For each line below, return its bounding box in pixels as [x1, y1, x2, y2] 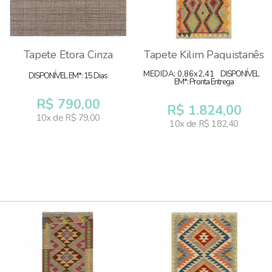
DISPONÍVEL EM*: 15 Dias [29, 70, 107, 81]
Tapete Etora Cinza [23, 47, 113, 62]
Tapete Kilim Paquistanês [144, 47, 264, 62]
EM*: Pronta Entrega [174, 76, 234, 87]
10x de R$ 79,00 [36, 112, 100, 124]
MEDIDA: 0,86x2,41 [143, 69, 214, 80]
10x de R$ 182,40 [169, 118, 239, 130]
